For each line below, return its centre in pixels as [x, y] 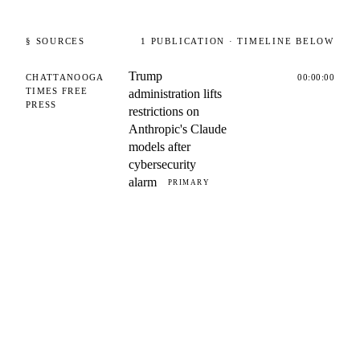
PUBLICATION [188, 41]
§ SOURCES [55, 41]
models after [160, 147]
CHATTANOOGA [65, 77]
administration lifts [175, 94]
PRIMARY [189, 182]
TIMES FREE [57, 91]
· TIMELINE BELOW [280, 41]
